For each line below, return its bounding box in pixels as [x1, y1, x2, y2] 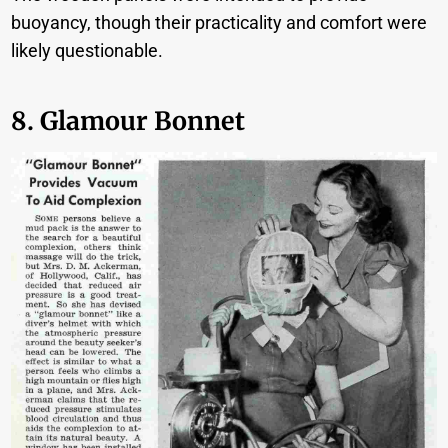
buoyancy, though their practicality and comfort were [11, 12, 428, 34]
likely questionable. [11, 40, 168, 62]
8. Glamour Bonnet [11, 104, 246, 137]
